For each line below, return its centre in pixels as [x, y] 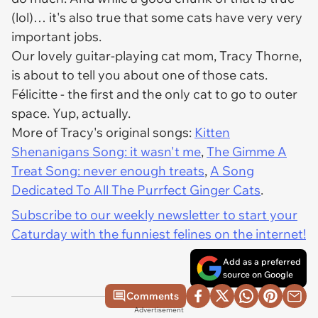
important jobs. [58, 37]
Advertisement [159, 310]
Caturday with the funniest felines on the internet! [159, 234]
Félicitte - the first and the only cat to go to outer [154, 94]
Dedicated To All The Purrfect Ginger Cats [136, 190]
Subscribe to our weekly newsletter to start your [154, 215]
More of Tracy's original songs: [103, 132]
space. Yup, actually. [72, 113]
